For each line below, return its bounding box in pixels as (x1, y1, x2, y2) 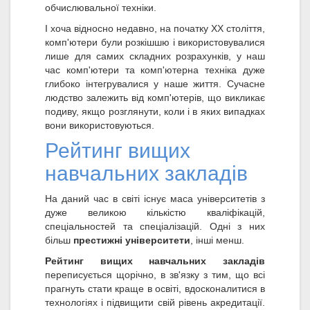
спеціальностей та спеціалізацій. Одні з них (45, 221, 265, 232)
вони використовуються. (45, 120, 154, 131)
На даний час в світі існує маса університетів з (45, 193, 265, 205)
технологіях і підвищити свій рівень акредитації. (45, 297, 265, 309)
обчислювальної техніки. (45, 2, 156, 14)
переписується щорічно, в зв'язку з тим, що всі (45, 269, 265, 281)
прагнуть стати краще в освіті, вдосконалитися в (45, 283, 265, 295)
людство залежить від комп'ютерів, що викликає (45, 92, 265, 104)
